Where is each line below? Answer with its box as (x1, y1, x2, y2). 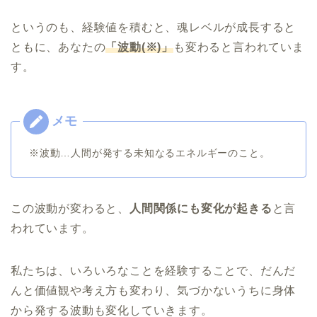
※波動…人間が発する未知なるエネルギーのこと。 (29, 146, 270, 158)
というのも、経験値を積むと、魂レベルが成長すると (11, 21, 296, 33)
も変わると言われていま (173, 40, 304, 53)
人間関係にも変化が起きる (129, 202, 272, 214)
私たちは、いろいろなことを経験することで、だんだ (11, 264, 296, 277)
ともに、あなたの (11, 40, 106, 53)
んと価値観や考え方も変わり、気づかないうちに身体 (11, 284, 296, 296)
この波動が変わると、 (11, 202, 129, 214)
